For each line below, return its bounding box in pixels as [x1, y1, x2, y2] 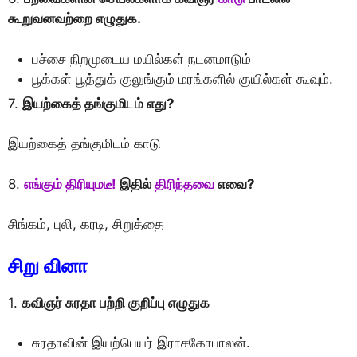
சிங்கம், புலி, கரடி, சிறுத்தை [8, 216, 164, 232]
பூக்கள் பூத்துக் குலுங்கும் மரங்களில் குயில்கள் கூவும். [32, 70, 333, 87]
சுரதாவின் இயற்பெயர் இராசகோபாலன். [32, 335, 250, 351]
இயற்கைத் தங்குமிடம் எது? [22, 95, 175, 112]
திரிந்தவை [155, 175, 214, 192]
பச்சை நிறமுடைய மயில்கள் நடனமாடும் [32, 50, 251, 67]
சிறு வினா [8, 253, 88, 277]
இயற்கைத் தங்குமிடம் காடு [8, 135, 161, 151]
